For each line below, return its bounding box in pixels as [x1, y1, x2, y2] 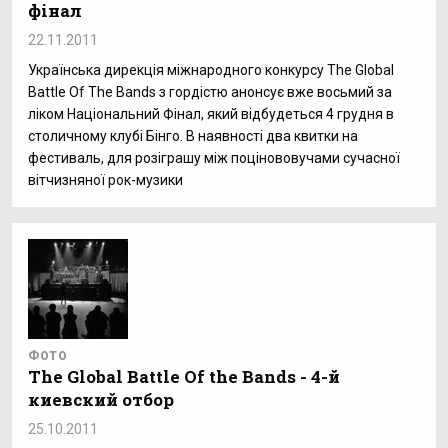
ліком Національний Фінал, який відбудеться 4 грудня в [28, 106, 394, 122]
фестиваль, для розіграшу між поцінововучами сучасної [28, 150, 400, 166]
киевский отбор [28, 388, 174, 411]
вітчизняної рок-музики [28, 172, 183, 188]
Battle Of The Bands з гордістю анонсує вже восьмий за [28, 84, 392, 100]
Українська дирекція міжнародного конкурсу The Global [28, 62, 394, 78]
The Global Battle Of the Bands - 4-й [28, 365, 340, 388]
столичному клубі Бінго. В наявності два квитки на [28, 128, 358, 144]
